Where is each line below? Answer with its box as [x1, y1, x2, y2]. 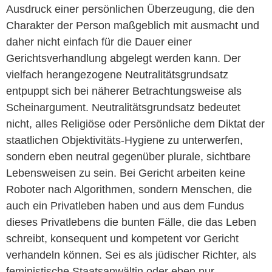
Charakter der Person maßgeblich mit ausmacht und [6, 19, 259, 32]
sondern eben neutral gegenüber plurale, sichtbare [6, 150, 251, 163]
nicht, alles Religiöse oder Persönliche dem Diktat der [6, 117, 265, 130]
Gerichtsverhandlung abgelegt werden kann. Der [6, 52, 241, 64]
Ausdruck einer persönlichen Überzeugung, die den [6, 2, 254, 15]
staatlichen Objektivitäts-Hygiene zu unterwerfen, [6, 134, 243, 146]
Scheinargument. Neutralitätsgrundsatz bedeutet [6, 101, 240, 114]
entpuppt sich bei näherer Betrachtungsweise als [6, 84, 242, 97]
